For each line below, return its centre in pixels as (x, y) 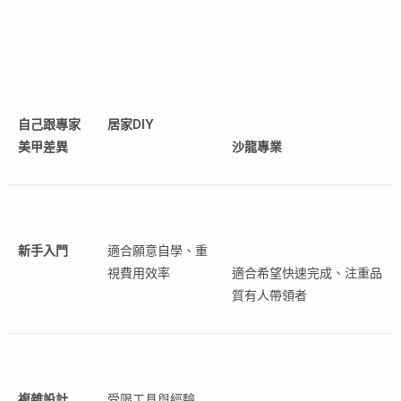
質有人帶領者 (269, 295)
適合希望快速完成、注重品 (307, 273)
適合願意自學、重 (158, 251)
